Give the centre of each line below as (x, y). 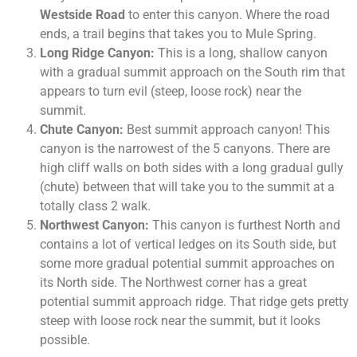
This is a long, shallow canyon (241, 53)
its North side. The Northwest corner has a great (173, 282)
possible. (65, 339)
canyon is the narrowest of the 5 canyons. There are (185, 148)
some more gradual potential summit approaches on (187, 263)
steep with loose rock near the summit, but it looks (180, 320)
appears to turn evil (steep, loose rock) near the (171, 91)
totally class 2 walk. (95, 206)
